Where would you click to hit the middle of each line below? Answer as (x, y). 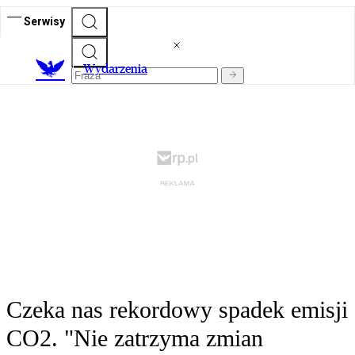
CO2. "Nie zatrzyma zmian (135, 338)
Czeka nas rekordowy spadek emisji (177, 310)
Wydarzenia (115, 69)
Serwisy (44, 21)
